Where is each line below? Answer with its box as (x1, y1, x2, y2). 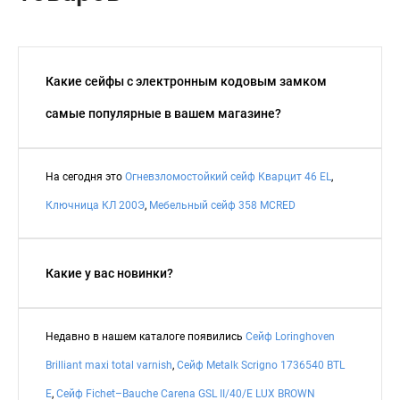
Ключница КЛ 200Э (46, 198, 145, 212)
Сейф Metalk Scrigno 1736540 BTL (177, 358, 345, 371)
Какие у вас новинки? (46, 265, 173, 280)
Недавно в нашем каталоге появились (46, 329, 246, 343)
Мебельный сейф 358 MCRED (149, 198, 296, 212)
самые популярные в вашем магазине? (46, 105, 281, 121)
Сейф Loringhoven (246, 329, 335, 343)
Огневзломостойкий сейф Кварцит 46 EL (125, 170, 331, 183)
